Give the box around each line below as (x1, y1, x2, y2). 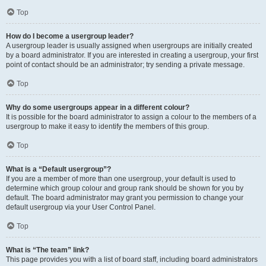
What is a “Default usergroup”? (6, 165, 111, 173)
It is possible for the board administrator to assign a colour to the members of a (6, 113, 256, 121)
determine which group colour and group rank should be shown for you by (6, 184, 243, 192)
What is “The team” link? (6, 246, 89, 254)
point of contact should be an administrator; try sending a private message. (6, 61, 245, 69)
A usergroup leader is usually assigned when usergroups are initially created (6, 42, 252, 50)
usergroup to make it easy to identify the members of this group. (6, 122, 209, 131)
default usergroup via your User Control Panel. (6, 203, 156, 211)
